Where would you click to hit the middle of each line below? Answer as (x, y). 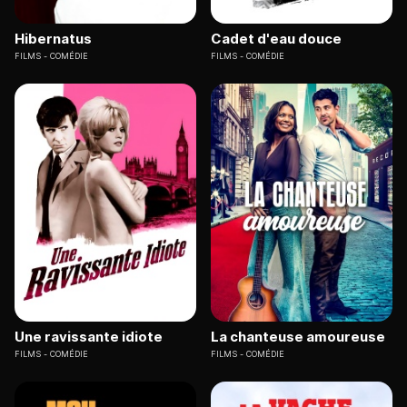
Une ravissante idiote (89, 337)
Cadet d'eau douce (276, 38)
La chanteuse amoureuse (298, 337)
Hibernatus (53, 38)
